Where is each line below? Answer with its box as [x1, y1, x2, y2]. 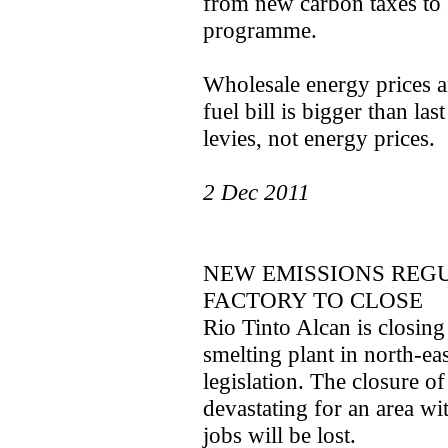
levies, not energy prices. [203, 125, 435, 151]
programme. [203, 17, 317, 43]
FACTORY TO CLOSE [203, 287, 423, 313]
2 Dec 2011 [203, 179, 310, 205]
